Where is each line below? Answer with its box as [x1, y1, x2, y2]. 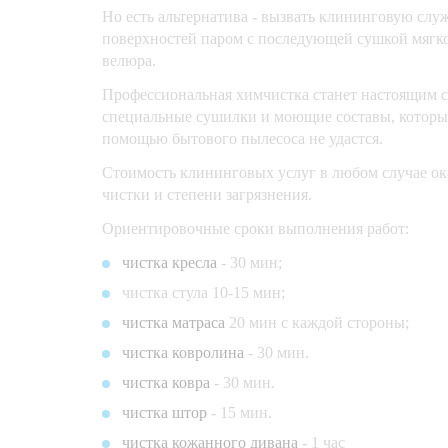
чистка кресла [122, 254, 217, 271]
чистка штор [122, 404, 207, 421]
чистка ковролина [122, 344, 244, 361]
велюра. [102, 52, 156, 69]
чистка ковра [122, 374, 210, 391]
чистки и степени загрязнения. [102, 186, 312, 203]
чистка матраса [122, 314, 225, 331]
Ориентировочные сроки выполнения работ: [102, 220, 409, 237]
